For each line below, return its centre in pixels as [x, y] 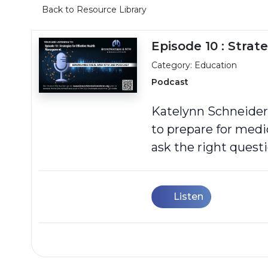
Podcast [170, 82]
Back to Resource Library [94, 10]
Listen [188, 197]
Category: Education [194, 65]
